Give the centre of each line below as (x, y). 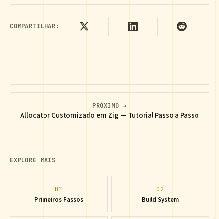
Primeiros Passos (59, 200)
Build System (160, 200)
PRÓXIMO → (109, 106)
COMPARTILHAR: (35, 27)
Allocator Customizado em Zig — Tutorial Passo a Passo (109, 116)
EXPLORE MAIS (33, 161)
